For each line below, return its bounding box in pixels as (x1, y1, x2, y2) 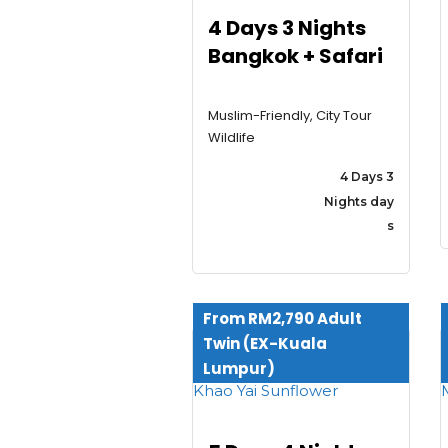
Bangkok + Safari (208, 42, 383, 71)
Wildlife (208, 127, 255, 147)
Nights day (323, 194, 394, 210)
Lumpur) (203, 357, 275, 379)
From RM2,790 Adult (203, 307, 362, 329)
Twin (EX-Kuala (203, 332, 327, 354)
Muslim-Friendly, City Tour (208, 105, 372, 125)
